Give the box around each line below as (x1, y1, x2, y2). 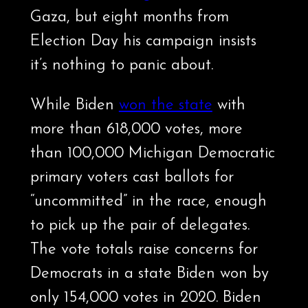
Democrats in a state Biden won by (30, 266, 269, 283)
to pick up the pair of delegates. (30, 218, 250, 234)
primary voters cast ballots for (30, 170, 234, 186)
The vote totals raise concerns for (30, 242, 258, 258)
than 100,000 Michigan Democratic (30, 146, 275, 162)
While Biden (30, 98, 119, 114)
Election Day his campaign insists (30, 34, 256, 50)
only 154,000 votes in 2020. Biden (30, 290, 261, 307)
